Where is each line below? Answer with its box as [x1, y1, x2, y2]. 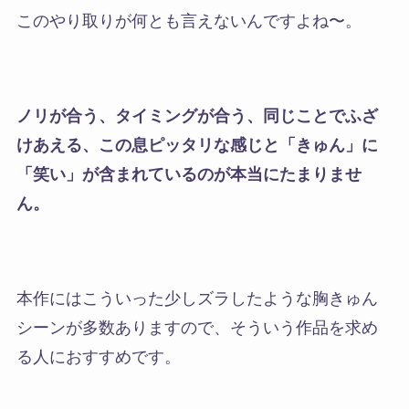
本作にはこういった [16, 288, 164, 308]
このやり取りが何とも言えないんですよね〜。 [16, 12, 362, 31]
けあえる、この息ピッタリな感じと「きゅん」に [16, 136, 378, 155]
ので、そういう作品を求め [180, 318, 378, 337]
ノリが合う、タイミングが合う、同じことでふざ [16, 107, 378, 126]
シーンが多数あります [16, 318, 181, 337]
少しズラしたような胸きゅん [163, 288, 378, 308]
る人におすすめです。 [16, 347, 181, 366]
